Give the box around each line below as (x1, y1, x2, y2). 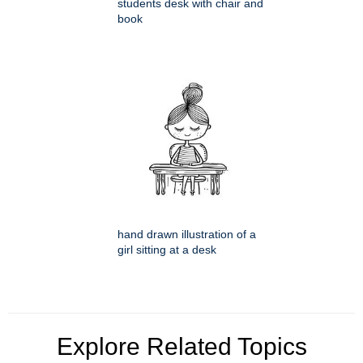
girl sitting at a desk (117, 242, 216, 256)
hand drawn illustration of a (117, 227, 256, 241)
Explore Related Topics (56, 332, 307, 360)
